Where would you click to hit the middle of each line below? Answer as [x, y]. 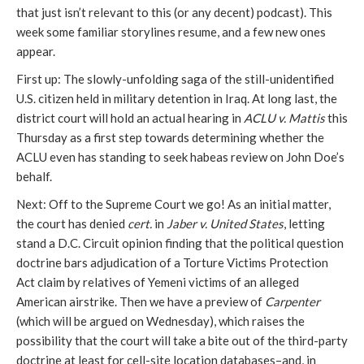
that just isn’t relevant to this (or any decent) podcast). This [174, 12]
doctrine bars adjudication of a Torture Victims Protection [172, 262]
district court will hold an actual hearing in [130, 118]
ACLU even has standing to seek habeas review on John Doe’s [180, 157]
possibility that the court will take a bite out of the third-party [182, 340]
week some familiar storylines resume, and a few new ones [171, 32]
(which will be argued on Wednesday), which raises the [160, 321]
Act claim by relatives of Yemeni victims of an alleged [158, 282]
